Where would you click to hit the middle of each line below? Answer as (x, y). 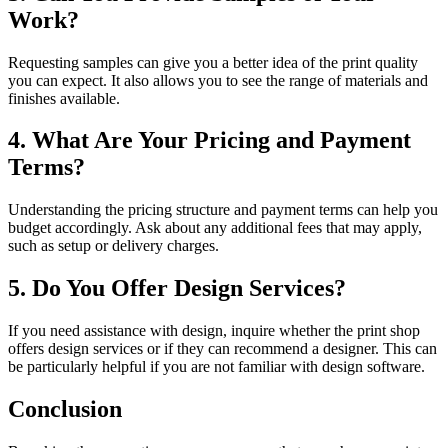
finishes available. (64, 98)
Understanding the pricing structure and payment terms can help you (223, 210)
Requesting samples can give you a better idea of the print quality (213, 62)
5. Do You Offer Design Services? (177, 288)
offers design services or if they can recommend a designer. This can (222, 349)
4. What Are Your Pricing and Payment (209, 140)
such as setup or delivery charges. (113, 246)
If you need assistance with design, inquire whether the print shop (214, 331)
